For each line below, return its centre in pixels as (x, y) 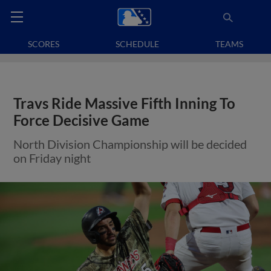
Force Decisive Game (82, 120)
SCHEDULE (137, 44)
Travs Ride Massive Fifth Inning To (125, 103)
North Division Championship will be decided (130, 144)
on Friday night (52, 158)
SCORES (44, 44)
